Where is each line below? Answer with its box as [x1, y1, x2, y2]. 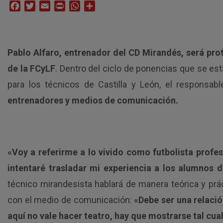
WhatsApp [80, 1, 116, 10]
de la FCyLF [7, 63, 56, 74]
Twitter [35, 1, 60, 10]
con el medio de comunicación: [7, 195, 134, 205]
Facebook [20, 1, 55, 10]
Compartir [95, 1, 129, 10]
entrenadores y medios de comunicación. [7, 95, 178, 106]
